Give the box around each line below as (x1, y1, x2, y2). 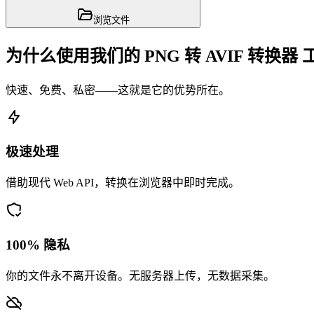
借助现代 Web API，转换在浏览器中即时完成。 (6, 177, 240, 189)
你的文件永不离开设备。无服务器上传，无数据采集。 (6, 269, 275, 282)
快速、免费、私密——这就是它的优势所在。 (6, 83, 230, 96)
